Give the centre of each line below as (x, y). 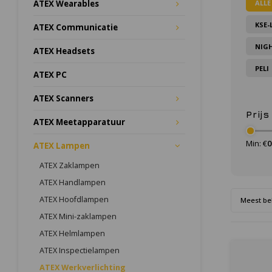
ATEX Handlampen (73, 182)
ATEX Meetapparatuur (79, 122)
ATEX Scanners (63, 98)
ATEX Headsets (64, 51)
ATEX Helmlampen (72, 233)
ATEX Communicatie (76, 27)
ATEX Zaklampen (70, 165)
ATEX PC (50, 75)
